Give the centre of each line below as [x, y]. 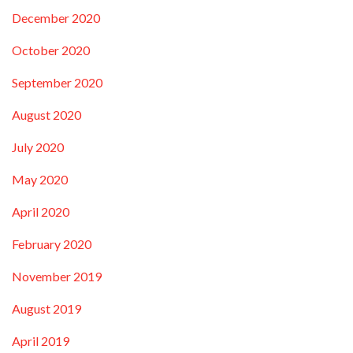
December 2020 [56, 17]
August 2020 [46, 114]
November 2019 [57, 276]
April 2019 [41, 340]
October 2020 [51, 50]
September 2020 [57, 82]
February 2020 [52, 243]
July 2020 [38, 147]
